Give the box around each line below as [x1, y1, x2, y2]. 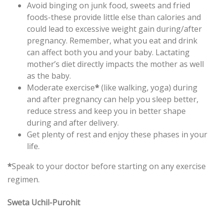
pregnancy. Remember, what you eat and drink [27, 35, 197, 46]
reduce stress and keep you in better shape [27, 106, 186, 117]
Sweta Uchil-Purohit [7, 197, 80, 208]
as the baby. [27, 70, 71, 82]
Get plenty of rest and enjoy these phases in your [27, 129, 207, 140]
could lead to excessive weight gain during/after [27, 23, 202, 35]
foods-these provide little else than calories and [27, 12, 201, 23]
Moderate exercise [27, 82, 95, 93]
